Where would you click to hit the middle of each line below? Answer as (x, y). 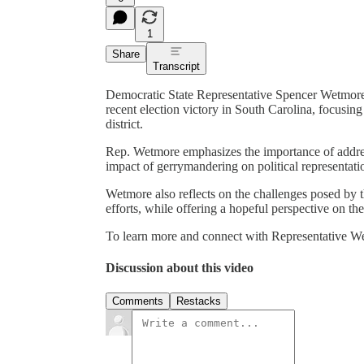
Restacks (199, 301)
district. (124, 123)
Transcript (176, 66)
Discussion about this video (180, 268)
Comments (138, 301)
